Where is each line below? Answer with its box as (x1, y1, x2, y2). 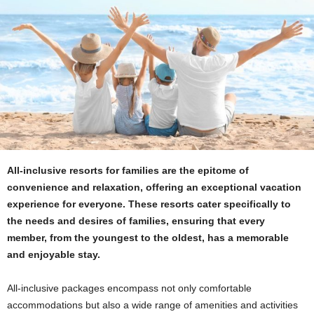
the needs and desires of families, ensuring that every (7, 214, 265, 226)
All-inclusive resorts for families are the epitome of (7, 164, 249, 176)
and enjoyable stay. (7, 248, 103, 260)
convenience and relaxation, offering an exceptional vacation (7, 181, 301, 193)
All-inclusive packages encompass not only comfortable (7, 282, 252, 294)
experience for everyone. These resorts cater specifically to (7, 198, 291, 210)
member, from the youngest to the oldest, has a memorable (7, 231, 289, 243)
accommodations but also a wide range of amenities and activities (7, 299, 298, 310)
